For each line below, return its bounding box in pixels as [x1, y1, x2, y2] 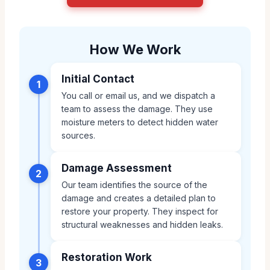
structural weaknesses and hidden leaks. [61, 219, 223, 230]
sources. [61, 130, 95, 140]
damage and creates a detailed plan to [61, 192, 216, 203]
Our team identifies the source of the [61, 179, 207, 190]
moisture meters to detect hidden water [61, 116, 218, 127]
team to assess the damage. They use [61, 103, 213, 114]
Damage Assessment [61, 162, 172, 174]
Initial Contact [61, 72, 134, 85]
